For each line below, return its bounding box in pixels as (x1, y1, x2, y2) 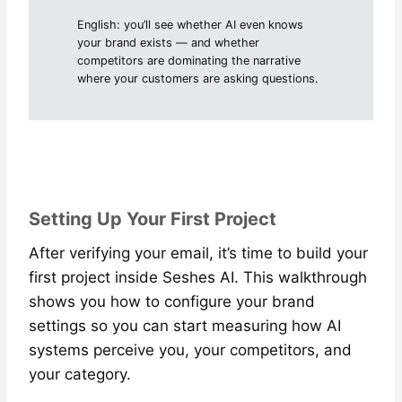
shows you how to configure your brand (29, 293, 315, 311)
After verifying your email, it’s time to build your (29, 244, 368, 263)
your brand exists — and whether (77, 36, 260, 50)
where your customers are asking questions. (77, 72, 319, 86)
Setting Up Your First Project (29, 208, 276, 231)
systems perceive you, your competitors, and (29, 341, 352, 360)
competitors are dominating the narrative (77, 54, 301, 68)
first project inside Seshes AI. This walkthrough (29, 268, 367, 287)
